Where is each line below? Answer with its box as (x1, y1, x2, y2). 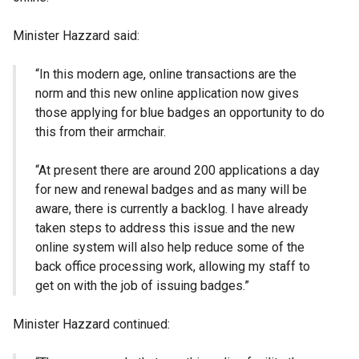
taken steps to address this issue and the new (35, 220, 295, 236)
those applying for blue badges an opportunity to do (35, 105, 325, 121)
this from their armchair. (35, 124, 166, 140)
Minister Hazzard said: (13, 28, 139, 44)
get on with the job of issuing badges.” (35, 278, 249, 294)
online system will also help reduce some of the (35, 240, 305, 256)
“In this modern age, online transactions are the (35, 67, 296, 83)
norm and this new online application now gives (35, 86, 299, 102)
